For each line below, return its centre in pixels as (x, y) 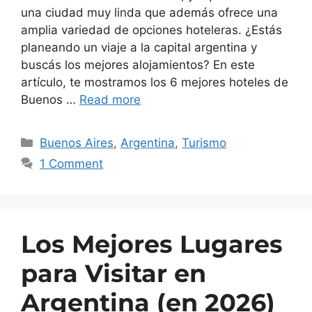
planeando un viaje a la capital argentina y (139, 47)
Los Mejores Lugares (152, 244)
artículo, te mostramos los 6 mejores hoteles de (155, 82)
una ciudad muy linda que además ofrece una (149, 12)
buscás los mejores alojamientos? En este (138, 64)
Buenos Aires (77, 142)
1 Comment (72, 163)
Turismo (204, 142)
